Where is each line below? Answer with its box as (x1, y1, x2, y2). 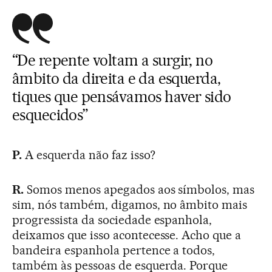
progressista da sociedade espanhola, (12, 212, 212, 227)
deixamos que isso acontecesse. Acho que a (12, 227, 242, 242)
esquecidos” (12, 105, 88, 124)
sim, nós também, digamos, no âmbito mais (12, 197, 248, 212)
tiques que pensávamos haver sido (12, 87, 231, 106)
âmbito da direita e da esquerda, (12, 69, 221, 87)
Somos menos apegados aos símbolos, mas (23, 182, 255, 197)
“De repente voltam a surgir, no (12, 50, 213, 69)
